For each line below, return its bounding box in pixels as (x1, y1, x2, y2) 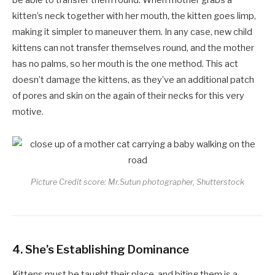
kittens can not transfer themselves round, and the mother (12, 42, 254, 53)
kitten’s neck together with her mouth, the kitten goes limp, (12, 10, 256, 21)
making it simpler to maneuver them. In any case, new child (12, 26, 252, 37)
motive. (12, 106, 44, 117)
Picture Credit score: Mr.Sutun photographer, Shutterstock (31, 177, 244, 187)
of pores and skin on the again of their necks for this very (12, 90, 244, 101)
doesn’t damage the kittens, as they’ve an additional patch (12, 74, 254, 85)
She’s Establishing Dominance (23, 242, 189, 257)
